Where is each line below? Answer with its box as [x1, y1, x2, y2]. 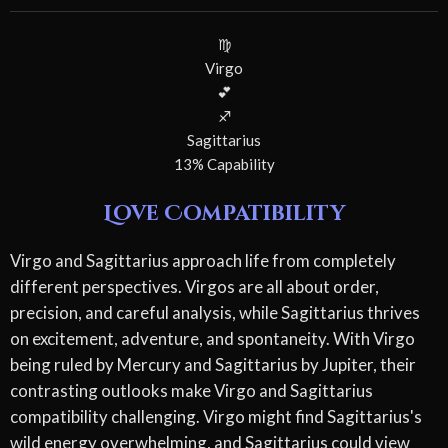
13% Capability [173, 154, 275, 173]
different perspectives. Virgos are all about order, [10, 276, 379, 298]
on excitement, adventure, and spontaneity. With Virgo [10, 328, 415, 350]
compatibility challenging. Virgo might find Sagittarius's [10, 406, 422, 428]
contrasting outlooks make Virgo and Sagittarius [10, 380, 373, 402]
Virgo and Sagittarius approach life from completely [10, 250, 396, 272]
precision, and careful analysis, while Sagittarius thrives [10, 302, 420, 324]
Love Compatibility [103, 199, 345, 228]
